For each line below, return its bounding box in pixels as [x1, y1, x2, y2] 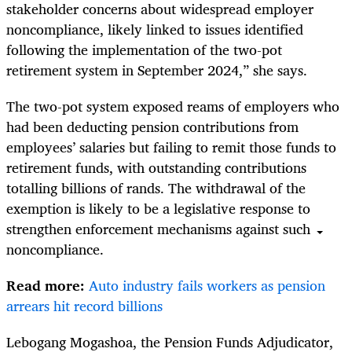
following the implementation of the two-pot [6, 37, 282, 61]
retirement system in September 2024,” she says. [6, 57, 307, 82]
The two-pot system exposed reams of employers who [6, 93, 339, 118]
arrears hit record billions [6, 294, 163, 318]
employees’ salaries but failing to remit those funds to [6, 134, 336, 159]
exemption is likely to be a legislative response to [6, 196, 310, 220]
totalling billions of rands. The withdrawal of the [6, 175, 306, 200]
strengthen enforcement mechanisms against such [6, 216, 310, 240]
